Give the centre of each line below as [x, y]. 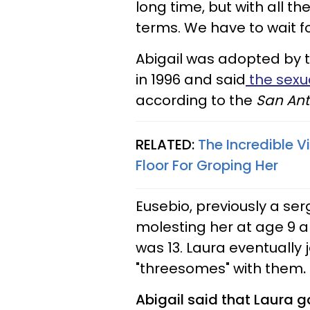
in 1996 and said [191, 80]
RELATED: [167, 145]
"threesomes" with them [219, 269]
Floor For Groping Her [207, 166]
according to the [196, 101]
